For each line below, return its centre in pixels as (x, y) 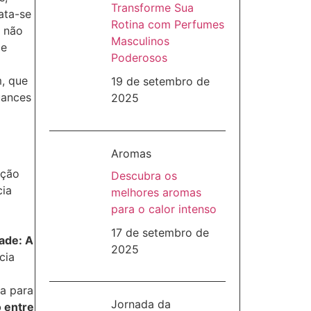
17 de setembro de (160, 232)
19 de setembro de (160, 82)
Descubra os (144, 175)
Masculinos (140, 41)
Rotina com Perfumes (167, 25)
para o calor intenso (163, 209)
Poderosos (139, 58)
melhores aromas (156, 192)
